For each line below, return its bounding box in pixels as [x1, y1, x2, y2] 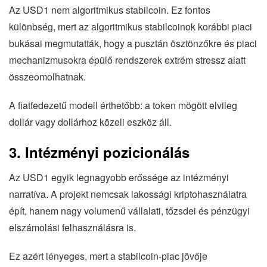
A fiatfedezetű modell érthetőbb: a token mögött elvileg [9, 98, 237, 112]
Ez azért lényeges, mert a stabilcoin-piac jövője [9, 249, 207, 263]
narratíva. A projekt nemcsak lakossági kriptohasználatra [9, 187, 247, 201]
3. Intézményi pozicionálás [9, 141, 190, 162]
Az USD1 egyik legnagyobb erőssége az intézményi [9, 170, 229, 184]
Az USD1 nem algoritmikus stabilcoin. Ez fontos [9, 2, 210, 17]
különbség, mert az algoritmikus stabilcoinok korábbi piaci [9, 19, 252, 33]
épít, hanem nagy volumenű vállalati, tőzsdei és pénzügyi [9, 203, 250, 218]
